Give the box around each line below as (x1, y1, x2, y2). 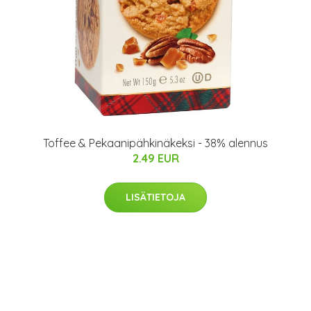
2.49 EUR (132, 151, 179, 165)
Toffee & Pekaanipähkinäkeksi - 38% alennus (43, 136, 268, 150)
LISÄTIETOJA (126, 191, 185, 203)
